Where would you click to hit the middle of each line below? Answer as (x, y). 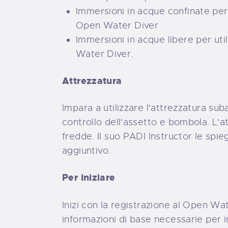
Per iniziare (89, 178)
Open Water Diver (117, 25)
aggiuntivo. (87, 151)
